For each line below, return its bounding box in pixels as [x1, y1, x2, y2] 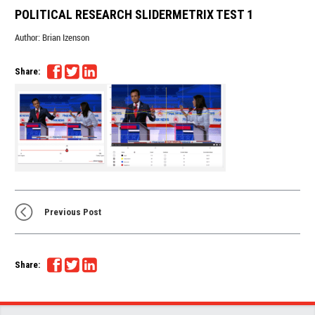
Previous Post [44, 206, 101, 217]
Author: [15, 30, 41, 44]
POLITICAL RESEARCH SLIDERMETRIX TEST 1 [15, 6, 254, 22]
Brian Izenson [42, 30, 90, 44]
